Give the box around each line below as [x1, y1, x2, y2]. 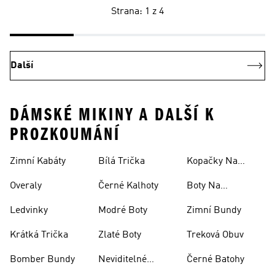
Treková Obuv [187, 230, 244, 240]
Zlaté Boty [98, 230, 141, 240]
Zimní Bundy [187, 206, 241, 215]
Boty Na [187, 181, 220, 191]
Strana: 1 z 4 [111, 7, 164, 17]
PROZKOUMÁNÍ [10, 124, 120, 145]
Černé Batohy [187, 255, 244, 265]
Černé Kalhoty [98, 181, 158, 191]
